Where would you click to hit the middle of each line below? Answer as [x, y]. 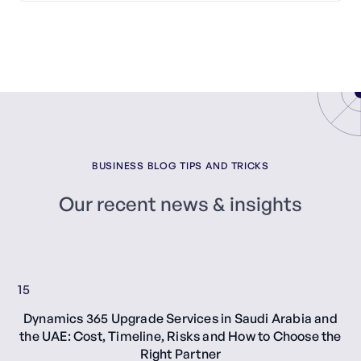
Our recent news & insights [180, 203]
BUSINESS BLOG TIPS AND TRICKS [180, 165]
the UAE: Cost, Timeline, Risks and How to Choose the [180, 336]
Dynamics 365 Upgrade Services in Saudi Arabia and [180, 318]
